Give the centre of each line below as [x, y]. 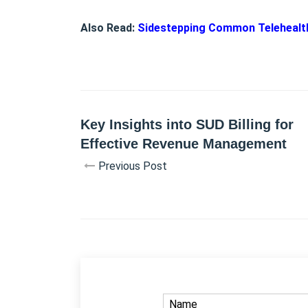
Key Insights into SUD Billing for [187, 124]
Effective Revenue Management [184, 143]
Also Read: [109, 27]
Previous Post [133, 166]
